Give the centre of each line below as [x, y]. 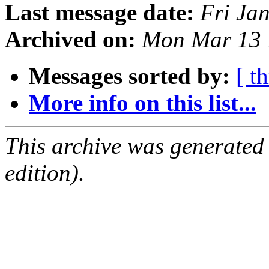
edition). [45, 173]
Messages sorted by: [129, 76]
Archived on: [70, 40]
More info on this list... [143, 103]
